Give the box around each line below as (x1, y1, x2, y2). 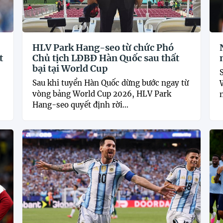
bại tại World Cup (32, 62, 108, 74)
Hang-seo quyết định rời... (32, 100, 129, 110)
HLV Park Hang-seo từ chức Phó (32, 41, 174, 53)
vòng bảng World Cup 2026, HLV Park (32, 89, 172, 99)
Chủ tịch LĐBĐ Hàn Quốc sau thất (32, 52, 180, 64)
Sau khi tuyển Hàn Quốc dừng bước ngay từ (32, 78, 189, 88)
